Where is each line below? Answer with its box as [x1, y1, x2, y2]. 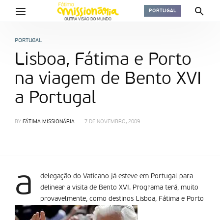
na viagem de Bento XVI [15, 70, 201, 88]
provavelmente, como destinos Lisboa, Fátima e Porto [40, 195, 204, 202]
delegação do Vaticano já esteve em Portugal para [40, 173, 193, 180]
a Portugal [15, 89, 96, 107]
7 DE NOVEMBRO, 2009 [84, 119, 140, 125]
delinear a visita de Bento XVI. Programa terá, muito [40, 184, 198, 191]
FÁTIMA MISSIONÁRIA [23, 119, 75, 125]
